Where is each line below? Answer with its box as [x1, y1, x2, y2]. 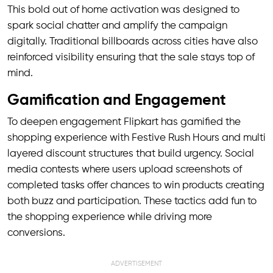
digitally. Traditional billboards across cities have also [7, 37, 258, 47]
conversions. [7, 228, 65, 238]
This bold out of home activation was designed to [7, 5, 239, 15]
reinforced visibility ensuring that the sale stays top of [7, 52, 255, 63]
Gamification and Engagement [7, 93, 226, 108]
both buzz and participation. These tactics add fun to [7, 196, 257, 207]
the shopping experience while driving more [7, 212, 212, 222]
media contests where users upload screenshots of [7, 165, 242, 175]
